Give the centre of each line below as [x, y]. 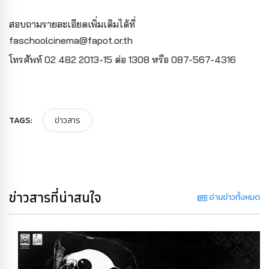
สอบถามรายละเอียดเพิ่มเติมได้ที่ [72, 24]
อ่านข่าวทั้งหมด [234, 197]
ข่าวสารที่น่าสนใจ [55, 197]
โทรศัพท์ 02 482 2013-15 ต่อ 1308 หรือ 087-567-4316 [122, 59]
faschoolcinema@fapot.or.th [71, 40]
